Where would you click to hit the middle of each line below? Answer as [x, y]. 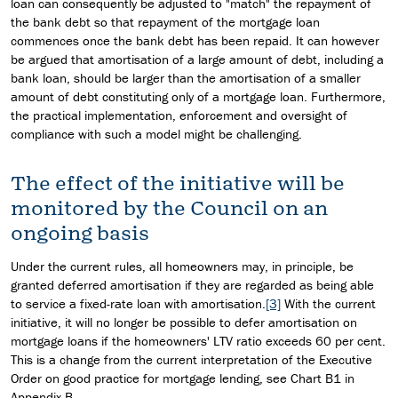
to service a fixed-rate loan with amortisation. [138, 304]
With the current [328, 304]
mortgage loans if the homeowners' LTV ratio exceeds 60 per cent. [198, 341]
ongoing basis [80, 234]
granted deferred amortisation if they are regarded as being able [192, 285]
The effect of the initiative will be [178, 184]
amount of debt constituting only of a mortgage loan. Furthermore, [198, 97]
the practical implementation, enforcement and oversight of [179, 115]
